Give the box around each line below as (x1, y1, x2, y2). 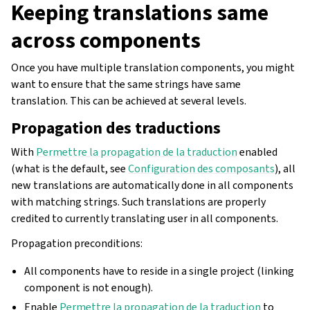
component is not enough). (24, 280, 154, 295)
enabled (237, 145, 277, 160)
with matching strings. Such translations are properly (11, 194, 266, 210)
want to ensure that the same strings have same (11, 77, 241, 92)
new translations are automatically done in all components (11, 178, 293, 193)
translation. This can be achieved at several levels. (11, 93, 246, 109)
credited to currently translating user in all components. (11, 211, 278, 226)
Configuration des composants (128, 161, 275, 176)
